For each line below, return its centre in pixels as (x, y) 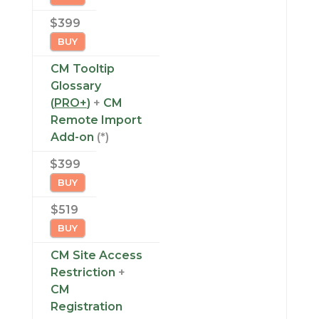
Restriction (83, 272)
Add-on (72, 137)
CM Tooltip (82, 69)
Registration (86, 307)
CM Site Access (96, 255)
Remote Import (96, 120)
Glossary (75, 86)
